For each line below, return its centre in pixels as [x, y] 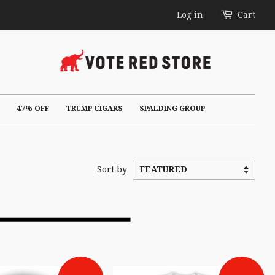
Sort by [112, 169]
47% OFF [33, 109]
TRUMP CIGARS [94, 109]
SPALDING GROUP [172, 109]
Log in [190, 15]
